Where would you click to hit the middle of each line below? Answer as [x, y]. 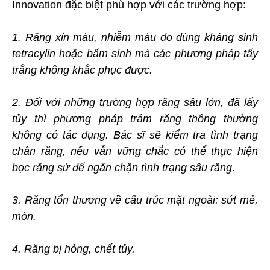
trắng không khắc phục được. [82, 70]
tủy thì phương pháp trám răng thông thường [135, 118]
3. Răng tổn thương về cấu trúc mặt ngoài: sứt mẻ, [135, 200]
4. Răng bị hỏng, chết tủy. [74, 249]
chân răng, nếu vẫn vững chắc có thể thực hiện [135, 151]
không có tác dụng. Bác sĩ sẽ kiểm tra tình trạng [135, 135]
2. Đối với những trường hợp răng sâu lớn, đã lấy [135, 102]
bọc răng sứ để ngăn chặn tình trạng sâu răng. [125, 167]
